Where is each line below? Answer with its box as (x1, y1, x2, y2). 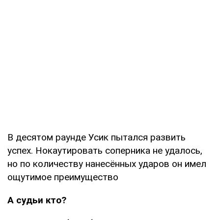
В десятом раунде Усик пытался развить (7, 131, 186, 143)
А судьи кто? (7, 194, 66, 206)
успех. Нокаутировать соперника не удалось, (7, 144, 202, 156)
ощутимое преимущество (7, 171, 118, 183)
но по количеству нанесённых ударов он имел (7, 158, 206, 169)
